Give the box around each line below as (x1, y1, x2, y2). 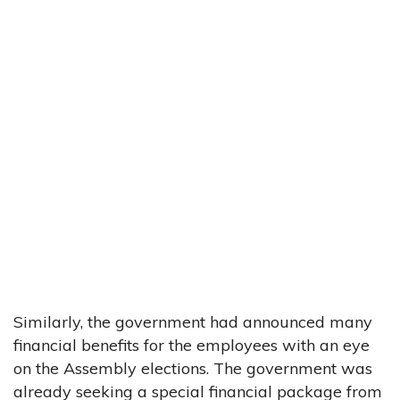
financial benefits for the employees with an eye (13, 334, 370, 355)
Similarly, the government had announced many (13, 311, 372, 332)
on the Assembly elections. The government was (13, 357, 372, 379)
